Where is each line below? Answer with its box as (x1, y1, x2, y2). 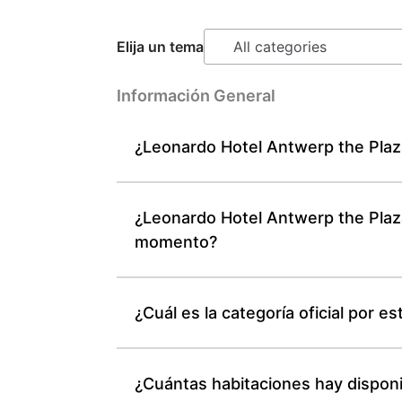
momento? (135, 232, 218, 251)
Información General (117, 86, 276, 105)
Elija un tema (117, 38, 205, 56)
